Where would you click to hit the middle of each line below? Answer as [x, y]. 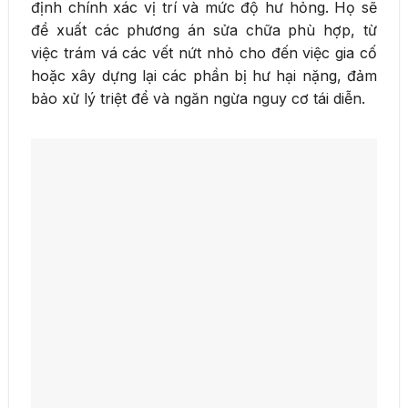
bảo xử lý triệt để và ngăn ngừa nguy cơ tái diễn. [198, 98]
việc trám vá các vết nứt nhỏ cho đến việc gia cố [204, 52]
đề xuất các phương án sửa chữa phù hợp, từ [204, 30]
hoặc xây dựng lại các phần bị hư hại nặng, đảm [204, 75]
